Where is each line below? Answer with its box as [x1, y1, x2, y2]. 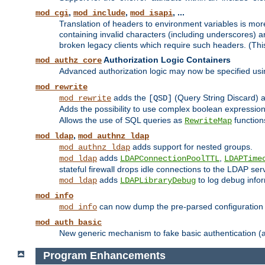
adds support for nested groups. [130, 142, 253, 152]
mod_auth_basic [35, 218, 102, 228]
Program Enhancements [43, 250, 166, 262]
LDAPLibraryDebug [120, 176, 196, 186]
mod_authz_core [35, 56, 102, 66]
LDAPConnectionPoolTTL [120, 154, 219, 164]
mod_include [73, 8, 125, 18]
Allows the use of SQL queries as [59, 115, 185, 125]
